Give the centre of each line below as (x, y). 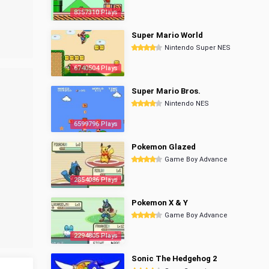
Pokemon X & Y (160, 203)
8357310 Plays (96, 12)
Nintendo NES (187, 104)
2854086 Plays (96, 180)
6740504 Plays (96, 68)
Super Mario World (167, 35)
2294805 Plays (96, 236)
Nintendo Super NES (198, 48)
